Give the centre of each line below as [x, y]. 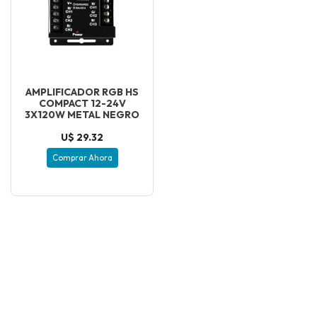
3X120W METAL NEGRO [82, 115]
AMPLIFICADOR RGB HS [82, 92]
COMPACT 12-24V [82, 104]
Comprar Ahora [82, 158]
